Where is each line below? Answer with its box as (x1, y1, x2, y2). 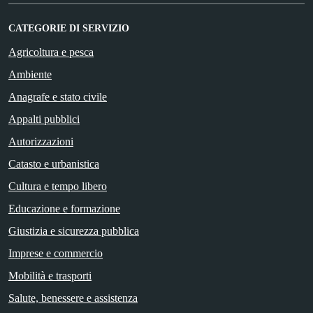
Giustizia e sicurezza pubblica (8, 225, 139, 238)
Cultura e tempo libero (8, 180, 107, 193)
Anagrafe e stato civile (8, 91, 107, 103)
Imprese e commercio (8, 247, 103, 260)
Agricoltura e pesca (8, 46, 94, 59)
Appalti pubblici (8, 113, 80, 126)
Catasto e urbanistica (8, 158, 99, 170)
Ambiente (8, 68, 52, 81)
